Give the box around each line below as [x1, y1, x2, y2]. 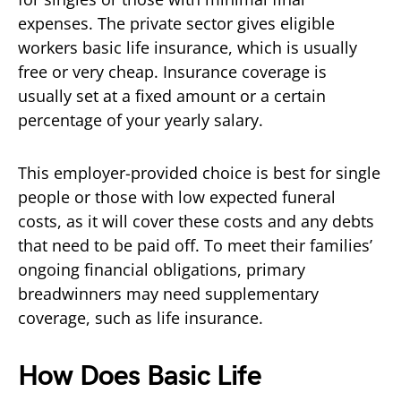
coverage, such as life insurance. [18, 306, 268, 328]
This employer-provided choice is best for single [18, 161, 380, 183]
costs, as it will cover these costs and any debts [18, 209, 374, 232]
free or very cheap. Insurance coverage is [18, 60, 327, 82]
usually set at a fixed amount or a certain [18, 84, 326, 107]
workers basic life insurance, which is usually [18, 36, 357, 58]
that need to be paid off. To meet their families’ [18, 234, 372, 256]
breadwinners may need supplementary [18, 282, 319, 304]
